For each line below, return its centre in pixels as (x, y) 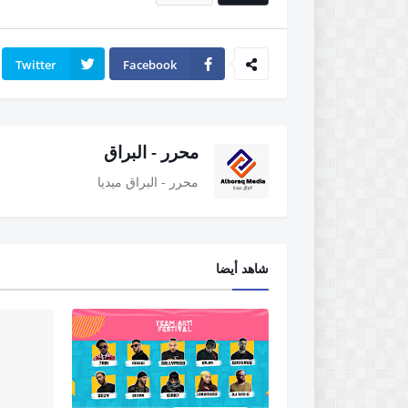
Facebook (150, 65)
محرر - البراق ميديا (148, 182)
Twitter (36, 65)
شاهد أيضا (242, 268)
